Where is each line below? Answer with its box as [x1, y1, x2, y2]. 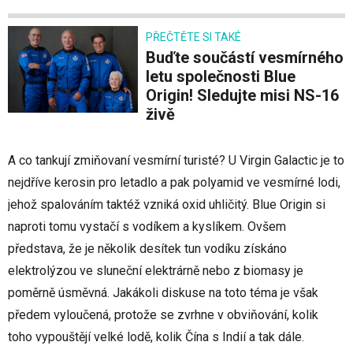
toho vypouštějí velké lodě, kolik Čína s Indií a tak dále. [8, 329, 304, 345]
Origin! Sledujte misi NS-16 [146, 86, 339, 106]
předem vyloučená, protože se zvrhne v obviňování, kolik [8, 307, 318, 323]
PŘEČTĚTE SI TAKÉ [146, 31, 241, 44]
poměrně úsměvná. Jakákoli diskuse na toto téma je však [8, 285, 318, 301]
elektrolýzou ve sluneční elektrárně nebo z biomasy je [8, 263, 303, 279]
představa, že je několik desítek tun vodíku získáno [8, 241, 287, 257]
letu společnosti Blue [146, 67, 295, 87]
